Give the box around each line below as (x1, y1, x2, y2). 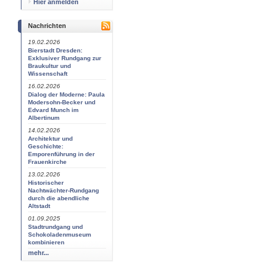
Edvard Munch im (28, 107, 79, 113)
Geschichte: (28, 143, 63, 150)
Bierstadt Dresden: (28, 47, 82, 54)
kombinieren (28, 239, 64, 246)
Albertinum (28, 114, 60, 121)
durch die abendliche (28, 195, 89, 201)
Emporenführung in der (28, 151, 95, 157)
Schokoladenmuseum (28, 231, 91, 238)
